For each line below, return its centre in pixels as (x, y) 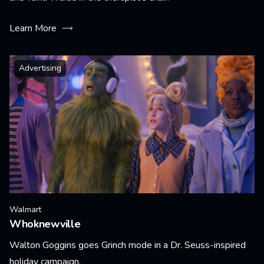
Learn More (33, 28)
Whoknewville (45, 224)
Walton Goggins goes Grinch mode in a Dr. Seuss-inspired (128, 245)
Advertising (40, 68)
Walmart (26, 209)
